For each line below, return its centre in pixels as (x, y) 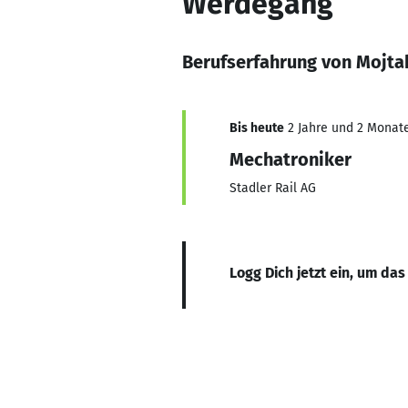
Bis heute (257, 128)
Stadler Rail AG (273, 188)
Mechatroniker (291, 159)
